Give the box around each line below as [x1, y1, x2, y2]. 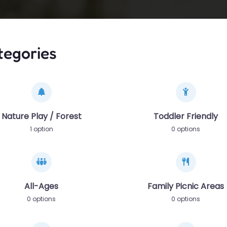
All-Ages [24, 180, 58, 192]
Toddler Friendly [154, 110, 218, 122]
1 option [29, 124, 53, 133]
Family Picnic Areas [147, 180, 224, 192]
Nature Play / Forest [1, 110, 82, 122]
